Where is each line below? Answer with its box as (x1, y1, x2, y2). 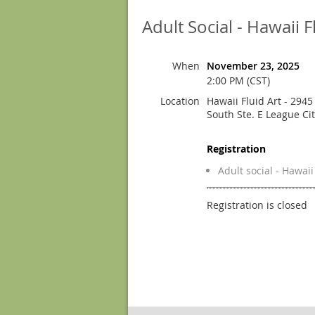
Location (160, 94, 200, 108)
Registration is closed (207, 198, 307, 212)
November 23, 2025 (207, 59, 300, 72)
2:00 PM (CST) (207, 74, 270, 87)
